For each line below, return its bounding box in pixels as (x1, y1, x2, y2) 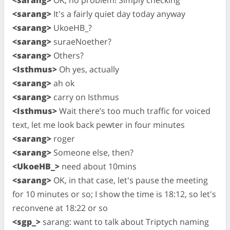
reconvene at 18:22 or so (12, 202, 108, 214)
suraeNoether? (51, 35, 111, 47)
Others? (51, 49, 84, 61)
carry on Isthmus (51, 91, 119, 103)
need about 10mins (60, 160, 137, 172)
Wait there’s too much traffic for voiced (57, 105, 210, 117)
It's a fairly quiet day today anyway (51, 8, 185, 20)
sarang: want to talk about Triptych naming (41, 216, 209, 227)
